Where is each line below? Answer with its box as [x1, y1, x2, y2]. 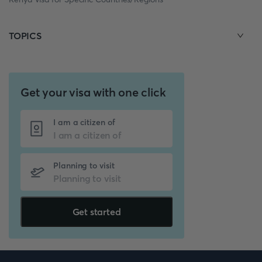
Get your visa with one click [20, 85, 166, 99]
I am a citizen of [53, 117, 115, 127]
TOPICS [9, 30, 42, 42]
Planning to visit [53, 160, 115, 171]
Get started [72, 206, 121, 218]
